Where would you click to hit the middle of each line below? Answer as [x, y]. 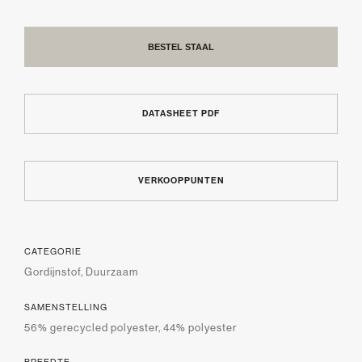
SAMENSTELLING [66, 307]
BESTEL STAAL [181, 47]
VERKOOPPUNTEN [181, 181]
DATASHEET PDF [181, 114]
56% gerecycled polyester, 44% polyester [130, 327]
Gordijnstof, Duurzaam [81, 272]
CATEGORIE [53, 252]
